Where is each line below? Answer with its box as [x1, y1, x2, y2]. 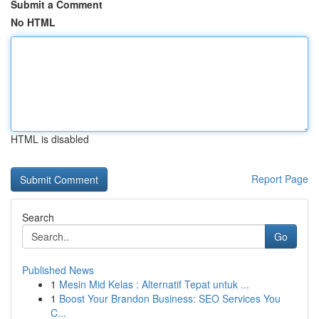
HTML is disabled [11, 132, 89, 146]
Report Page [251, 172, 308, 186]
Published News [22, 263, 94, 277]
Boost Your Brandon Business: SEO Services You [59, 291, 281, 305]
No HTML [11, 15, 56, 29]
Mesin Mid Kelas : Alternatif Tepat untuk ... [59, 277, 249, 291]
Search [22, 210, 54, 224]
